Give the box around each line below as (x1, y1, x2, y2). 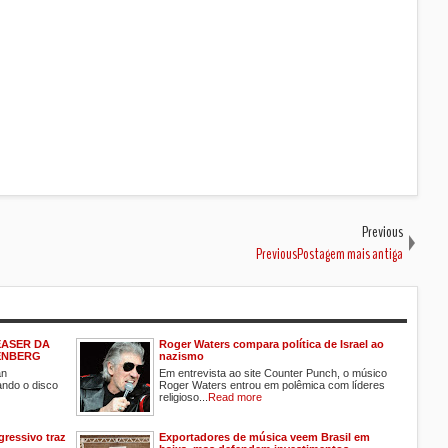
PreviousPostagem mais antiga (256, 242, 403, 265)
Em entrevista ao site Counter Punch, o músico (159, 366, 387, 379)
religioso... (159, 390, 208, 403)
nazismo (159, 349, 204, 362)
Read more (208, 390, 262, 403)
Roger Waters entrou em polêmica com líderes (159, 378, 385, 391)
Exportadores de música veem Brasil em (159, 430, 370, 443)
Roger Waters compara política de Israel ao (159, 337, 384, 350)
